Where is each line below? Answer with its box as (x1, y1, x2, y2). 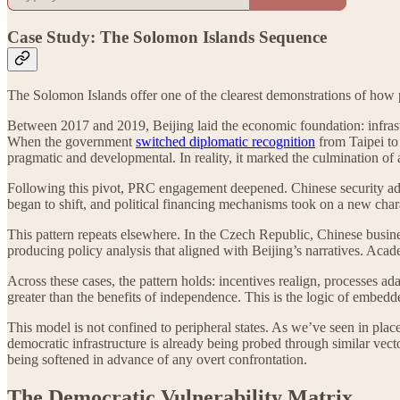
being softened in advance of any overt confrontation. (7, 352, 307, 368)
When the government (7, 134, 136, 150)
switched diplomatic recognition (136, 134, 315, 150)
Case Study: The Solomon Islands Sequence (7, 27, 327, 46)
